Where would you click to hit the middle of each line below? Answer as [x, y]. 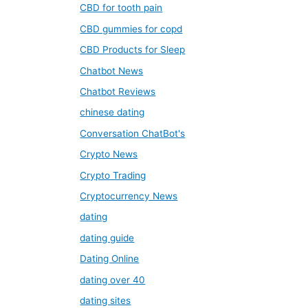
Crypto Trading [113, 175]
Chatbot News [112, 70]
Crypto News [109, 154]
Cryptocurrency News [129, 196]
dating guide [107, 238]
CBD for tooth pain [121, 8]
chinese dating [112, 112]
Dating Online [110, 259]
